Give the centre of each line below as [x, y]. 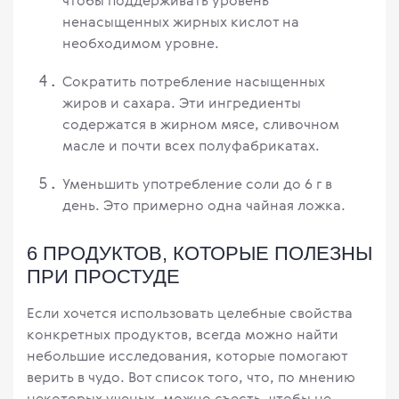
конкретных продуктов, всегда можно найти [183, 334]
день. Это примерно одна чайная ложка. [204, 205]
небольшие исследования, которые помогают [187, 356]
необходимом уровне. [141, 43]
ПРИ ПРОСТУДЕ [103, 277]
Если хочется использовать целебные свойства [190, 313]
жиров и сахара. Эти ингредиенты [182, 103]
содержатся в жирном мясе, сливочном [201, 124]
